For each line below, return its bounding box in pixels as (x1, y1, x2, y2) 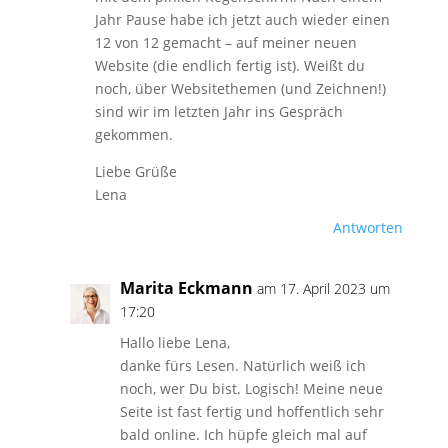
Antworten (333, 218, 404, 237)
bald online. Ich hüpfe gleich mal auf (119, 425, 367, 444)
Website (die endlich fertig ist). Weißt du (94, 56, 365, 75)
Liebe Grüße (94, 162, 177, 181)
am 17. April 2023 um (256, 279, 390, 298)
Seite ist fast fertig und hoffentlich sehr (119, 402, 384, 421)
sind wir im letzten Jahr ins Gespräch (94, 102, 343, 121)
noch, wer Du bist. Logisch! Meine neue (119, 379, 383, 398)
